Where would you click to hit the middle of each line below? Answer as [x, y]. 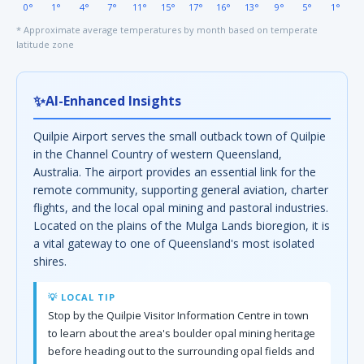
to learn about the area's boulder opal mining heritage [182, 333]
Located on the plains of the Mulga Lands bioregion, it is [182, 225]
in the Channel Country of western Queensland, [158, 154]
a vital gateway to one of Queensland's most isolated [174, 243]
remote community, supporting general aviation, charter [181, 190]
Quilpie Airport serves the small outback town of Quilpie [180, 136]
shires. [50, 261]
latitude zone [45, 44]
